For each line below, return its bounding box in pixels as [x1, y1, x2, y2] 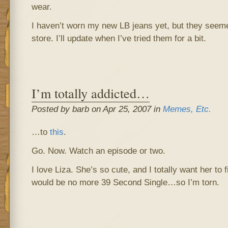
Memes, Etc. [162, 104, 211, 114]
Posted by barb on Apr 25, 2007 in [31, 104, 163, 114]
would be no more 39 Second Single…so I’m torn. [31, 177, 219, 187]
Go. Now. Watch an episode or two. [31, 146, 165, 156]
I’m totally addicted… [31, 84, 150, 102]
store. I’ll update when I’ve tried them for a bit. [31, 33, 206, 43]
